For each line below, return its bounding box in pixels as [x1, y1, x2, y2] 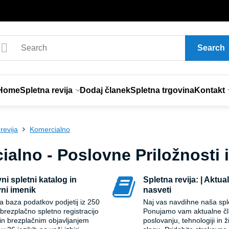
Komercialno [30, 125, 71, 133]
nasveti [143, 186, 172, 194]
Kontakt [194, 86, 225, 95]
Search [197, 43, 225, 52]
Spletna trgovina [130, 86, 194, 95]
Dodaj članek [79, 86, 130, 95]
